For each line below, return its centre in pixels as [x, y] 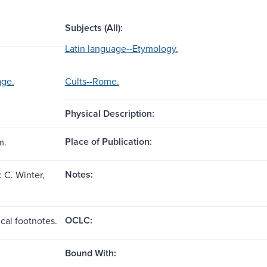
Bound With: [90, 253]
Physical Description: [109, 113]
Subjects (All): [94, 27]
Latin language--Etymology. [121, 48]
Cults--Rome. [92, 81]
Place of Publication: [108, 141]
